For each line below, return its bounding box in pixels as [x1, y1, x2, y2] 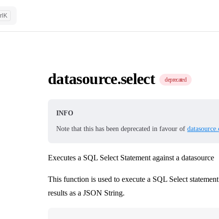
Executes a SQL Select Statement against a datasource [48, 153, 214, 162]
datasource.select [48, 70, 159, 88]
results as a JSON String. [48, 188, 125, 197]
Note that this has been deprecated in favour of [56, 125, 187, 132]
